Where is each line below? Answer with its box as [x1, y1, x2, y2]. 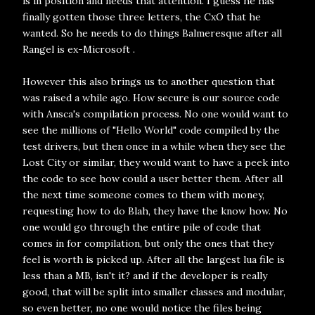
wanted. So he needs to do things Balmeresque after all [22, 27, 282, 39]
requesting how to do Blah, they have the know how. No [22, 205, 288, 217]
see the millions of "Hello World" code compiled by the [22, 124, 280, 136]
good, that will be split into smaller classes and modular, [22, 285, 285, 298]
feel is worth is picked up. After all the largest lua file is [22, 253, 285, 266]
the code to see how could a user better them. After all [22, 172, 283, 185]
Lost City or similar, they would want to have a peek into [22, 156, 290, 169]
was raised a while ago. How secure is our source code [22, 91, 280, 104]
